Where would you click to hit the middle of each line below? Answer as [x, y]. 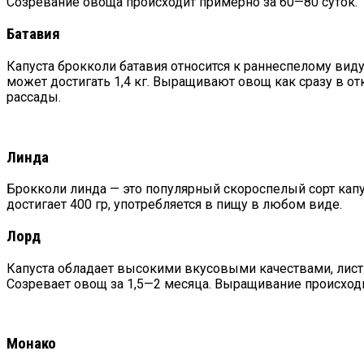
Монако [31, 344]
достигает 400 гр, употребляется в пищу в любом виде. [174, 205]
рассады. [34, 97]
